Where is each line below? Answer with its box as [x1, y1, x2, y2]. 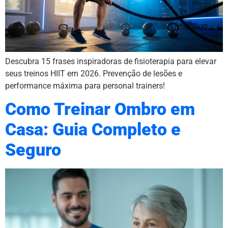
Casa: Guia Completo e [5, 120, 181, 140]
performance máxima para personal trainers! [5, 80, 165, 91]
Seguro [5, 140, 61, 160]
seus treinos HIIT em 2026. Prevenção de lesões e [5, 68, 182, 78]
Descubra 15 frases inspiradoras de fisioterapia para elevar [5, 56, 216, 66]
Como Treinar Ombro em [5, 99, 195, 120]
